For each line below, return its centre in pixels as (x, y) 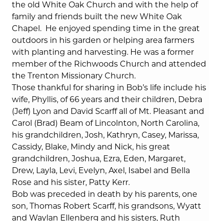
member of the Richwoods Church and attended (109, 64)
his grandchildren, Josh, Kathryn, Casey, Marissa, (105, 135)
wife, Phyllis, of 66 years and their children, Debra (107, 100)
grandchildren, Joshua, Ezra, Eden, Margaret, (99, 159)
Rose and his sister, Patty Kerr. (71, 183)
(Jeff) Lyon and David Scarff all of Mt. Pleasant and (108, 111)
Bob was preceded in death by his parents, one (105, 194)
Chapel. (28, 29)
